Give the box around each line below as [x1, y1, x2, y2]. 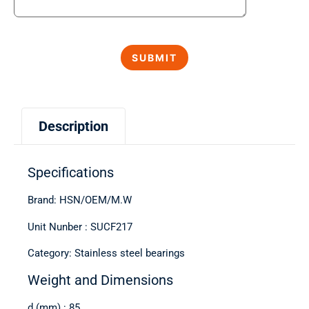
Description [39, 118, 108, 135]
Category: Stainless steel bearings [28, 247, 185, 260]
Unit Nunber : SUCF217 [28, 220, 132, 233]
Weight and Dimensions [28, 271, 173, 288]
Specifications [28, 164, 114, 181]
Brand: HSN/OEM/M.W [28, 194, 132, 207]
